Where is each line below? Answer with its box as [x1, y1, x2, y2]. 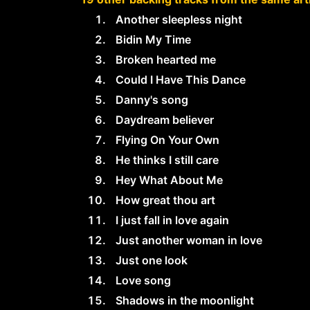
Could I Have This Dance [116, 73, 246, 86]
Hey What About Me [116, 173, 223, 187]
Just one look [116, 253, 188, 267]
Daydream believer [116, 113, 214, 127]
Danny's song [116, 93, 188, 107]
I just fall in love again [116, 213, 229, 227]
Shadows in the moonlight [116, 293, 254, 307]
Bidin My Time [116, 33, 191, 46]
